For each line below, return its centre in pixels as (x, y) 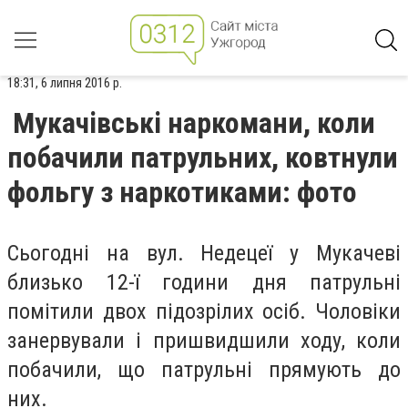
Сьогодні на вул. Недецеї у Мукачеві (204, 253)
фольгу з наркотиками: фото (182, 192)
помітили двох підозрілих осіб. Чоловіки (204, 311)
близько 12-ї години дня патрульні (204, 282)
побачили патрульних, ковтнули (203, 158)
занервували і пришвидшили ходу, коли (204, 341)
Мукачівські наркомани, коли (194, 123)
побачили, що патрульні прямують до (204, 370)
